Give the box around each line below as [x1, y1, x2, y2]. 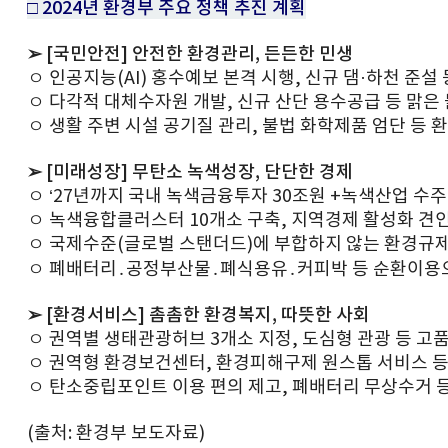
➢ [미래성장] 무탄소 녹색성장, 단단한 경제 [27, 162, 353, 184]
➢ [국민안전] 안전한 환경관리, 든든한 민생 [27, 44, 353, 66]
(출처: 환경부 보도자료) [27, 423, 205, 445]
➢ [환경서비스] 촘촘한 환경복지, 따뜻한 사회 [27, 305, 370, 327]
